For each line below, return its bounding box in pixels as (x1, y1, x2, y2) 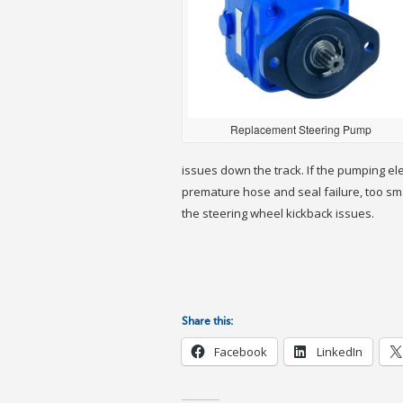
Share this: (182, 314, 234, 327)
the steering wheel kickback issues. (182, 204, 374, 221)
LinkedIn (317, 343, 363, 360)
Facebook (214, 343, 267, 360)
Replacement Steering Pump (229, 121, 372, 138)
